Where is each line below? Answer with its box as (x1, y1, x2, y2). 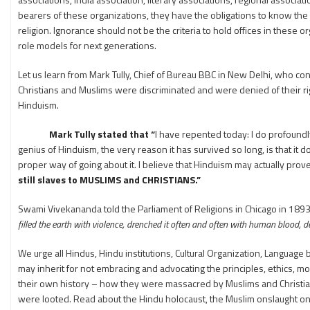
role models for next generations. (18, 38, 156, 53)
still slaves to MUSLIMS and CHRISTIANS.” (18, 172, 201, 187)
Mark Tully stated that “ (18, 127, 155, 141)
